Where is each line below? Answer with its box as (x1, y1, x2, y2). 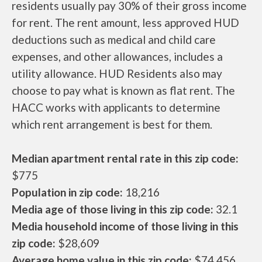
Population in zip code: (12, 185, 123, 199)
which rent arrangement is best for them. (12, 117, 212, 131)
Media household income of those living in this (12, 219, 239, 233)
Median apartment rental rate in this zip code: (12, 151, 239, 165)
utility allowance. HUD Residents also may (12, 66, 222, 80)
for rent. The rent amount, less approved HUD (12, 15, 239, 29)
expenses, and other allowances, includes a (12, 49, 223, 63)
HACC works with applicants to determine (12, 100, 220, 114)
